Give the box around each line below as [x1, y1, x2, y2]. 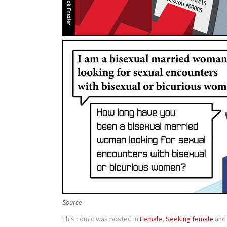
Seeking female [166, 214, 213, 224]
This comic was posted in [62, 214, 140, 224]
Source [62, 198, 82, 207]
